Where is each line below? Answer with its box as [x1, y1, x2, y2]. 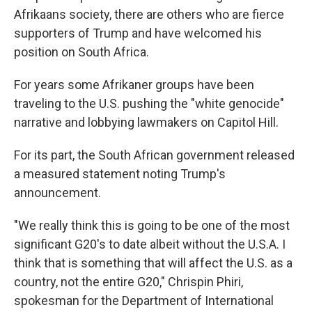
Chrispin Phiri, [168, 274, 243, 289]
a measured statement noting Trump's [14, 166, 226, 181]
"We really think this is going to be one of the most [14, 217, 290, 233]
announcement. [14, 185, 101, 200]
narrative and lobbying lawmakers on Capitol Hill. [14, 114, 279, 130]
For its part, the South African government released [14, 147, 295, 162]
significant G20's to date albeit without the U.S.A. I [14, 236, 286, 251]
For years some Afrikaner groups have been [14, 77, 254, 92]
